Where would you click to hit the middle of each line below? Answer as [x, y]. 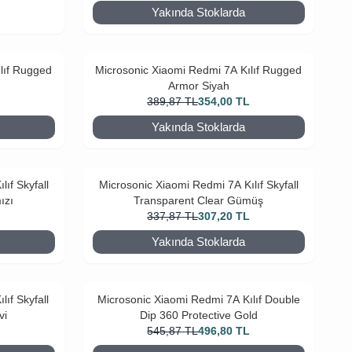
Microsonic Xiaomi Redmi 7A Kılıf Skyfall [198, 185]
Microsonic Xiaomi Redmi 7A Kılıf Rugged [199, 70]
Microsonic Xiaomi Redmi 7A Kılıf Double [198, 299]
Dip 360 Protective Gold [198, 315]
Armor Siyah [198, 86]
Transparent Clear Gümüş [199, 200]
